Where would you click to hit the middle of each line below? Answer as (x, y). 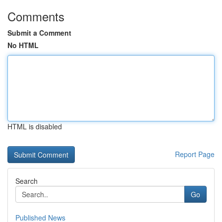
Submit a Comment (39, 33)
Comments (36, 16)
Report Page (195, 154)
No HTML (23, 45)
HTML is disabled (35, 126)
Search (27, 181)
